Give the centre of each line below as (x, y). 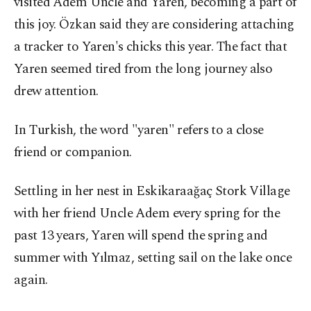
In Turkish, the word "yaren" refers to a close (139, 131)
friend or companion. (73, 153)
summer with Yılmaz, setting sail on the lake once (153, 258)
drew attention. (56, 92)
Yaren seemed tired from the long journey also (143, 69)
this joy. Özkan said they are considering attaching (154, 25)
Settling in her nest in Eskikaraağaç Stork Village (152, 192)
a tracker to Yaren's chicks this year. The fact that (151, 47)
